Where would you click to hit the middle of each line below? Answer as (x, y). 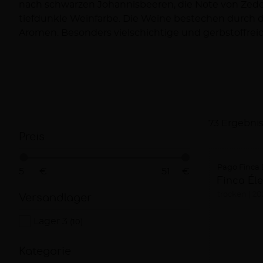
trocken (232, 195)
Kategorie (45, 251)
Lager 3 (52, 221)
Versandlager (55, 198)
